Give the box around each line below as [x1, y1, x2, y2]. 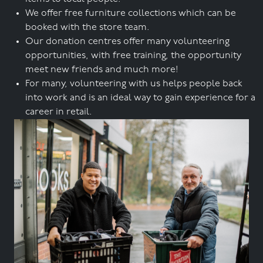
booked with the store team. [25, 22, 150, 32]
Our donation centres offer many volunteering [25, 36, 230, 46]
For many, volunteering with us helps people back [25, 79, 242, 89]
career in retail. [25, 107, 92, 117]
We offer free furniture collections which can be [25, 8, 236, 18]
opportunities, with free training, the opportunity [25, 50, 241, 60]
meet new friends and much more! [25, 65, 178, 75]
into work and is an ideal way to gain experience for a [25, 93, 255, 103]
